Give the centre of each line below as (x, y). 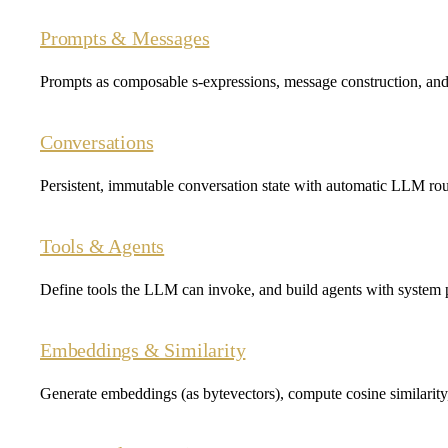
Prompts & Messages (125, 37)
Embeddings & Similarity (143, 349)
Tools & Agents (102, 245)
